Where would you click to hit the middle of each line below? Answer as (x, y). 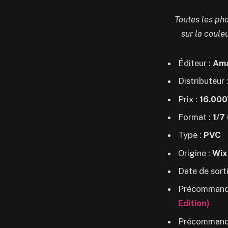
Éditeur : (195, 63)
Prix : (189, 99)
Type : (191, 135)
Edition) (194, 203)
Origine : (195, 153)
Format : (195, 117)
